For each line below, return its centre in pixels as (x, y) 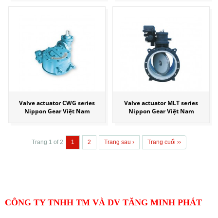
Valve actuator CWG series (57, 103)
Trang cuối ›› (164, 142)
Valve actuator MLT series (161, 103)
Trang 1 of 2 (47, 142)
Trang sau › (119, 142)
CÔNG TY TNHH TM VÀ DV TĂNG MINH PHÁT (103, 203)
